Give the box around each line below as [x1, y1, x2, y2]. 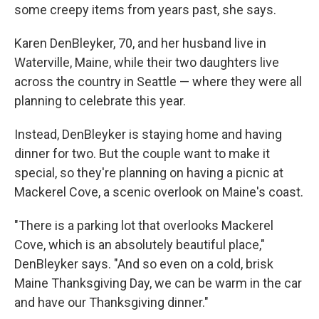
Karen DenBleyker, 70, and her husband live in [14, 36, 266, 51]
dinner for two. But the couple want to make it [14, 146, 270, 161]
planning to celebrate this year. [14, 93, 186, 108]
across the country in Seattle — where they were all [14, 74, 302, 89]
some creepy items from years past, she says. [14, 2, 276, 17]
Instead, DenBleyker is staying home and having [14, 127, 282, 142]
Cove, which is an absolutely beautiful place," [14, 237, 265, 252]
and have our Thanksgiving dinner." [14, 295, 209, 310]
